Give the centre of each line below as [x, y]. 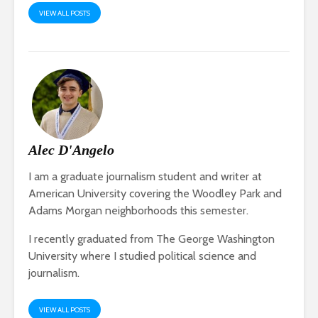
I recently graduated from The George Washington [152, 238]
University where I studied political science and [142, 256]
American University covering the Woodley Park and [155, 193]
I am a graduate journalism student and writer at [145, 176]
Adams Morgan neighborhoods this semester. [138, 210]
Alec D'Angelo [71, 149]
